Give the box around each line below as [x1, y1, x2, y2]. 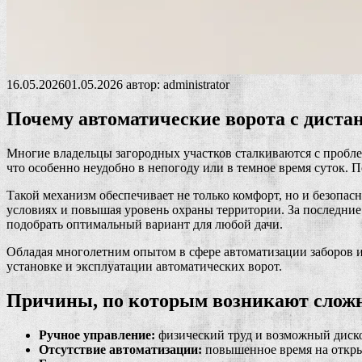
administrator [163, 77, 229, 91]
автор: [123, 77, 163, 91]
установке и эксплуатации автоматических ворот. [6, 259, 282, 273]
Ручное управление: [39, 327, 155, 342]
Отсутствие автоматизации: [39, 342, 202, 356]
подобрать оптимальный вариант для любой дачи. [6, 217, 283, 231]
